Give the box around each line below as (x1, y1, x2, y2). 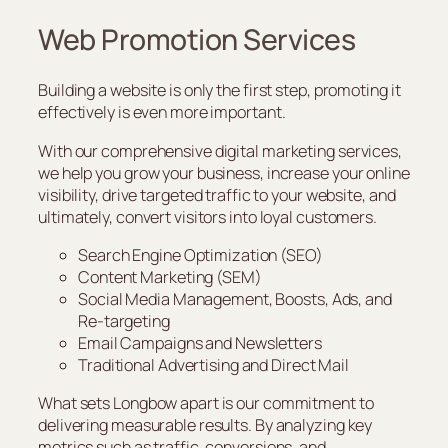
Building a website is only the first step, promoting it (38, 79, 401, 102)
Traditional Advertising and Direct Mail (78, 353, 350, 376)
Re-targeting (78, 309, 170, 332)
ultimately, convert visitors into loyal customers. (38, 205, 377, 228)
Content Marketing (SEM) (78, 265, 262, 288)
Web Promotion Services (38, 19, 355, 59)
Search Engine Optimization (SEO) (78, 243, 323, 266)
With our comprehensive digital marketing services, (38, 139, 402, 162)
